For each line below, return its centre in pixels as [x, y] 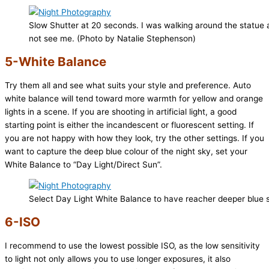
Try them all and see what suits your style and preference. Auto [128, 85]
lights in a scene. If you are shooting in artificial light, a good [121, 111]
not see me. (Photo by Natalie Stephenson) [112, 38]
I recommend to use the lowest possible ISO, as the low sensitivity [132, 246]
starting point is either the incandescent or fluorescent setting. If [129, 125]
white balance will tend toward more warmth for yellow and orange [134, 98]
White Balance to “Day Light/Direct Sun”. [83, 164]
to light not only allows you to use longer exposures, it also [118, 259]
